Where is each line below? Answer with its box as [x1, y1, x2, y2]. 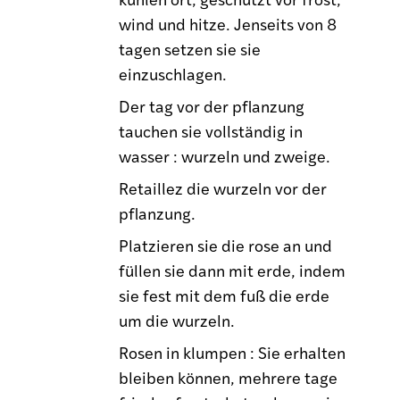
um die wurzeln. [119, 308, 236, 331]
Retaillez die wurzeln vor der [119, 176, 328, 199]
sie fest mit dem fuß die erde [119, 283, 330, 306]
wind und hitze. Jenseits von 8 [119, 12, 337, 35]
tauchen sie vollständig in [119, 119, 304, 142]
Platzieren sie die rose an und [119, 233, 333, 256]
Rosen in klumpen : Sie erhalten [119, 340, 346, 363]
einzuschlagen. [119, 62, 228, 85]
